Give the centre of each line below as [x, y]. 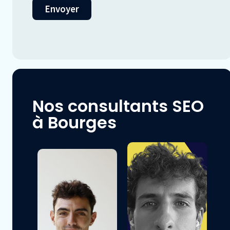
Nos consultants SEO [118, 106]
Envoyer [62, 9]
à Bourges [74, 123]
